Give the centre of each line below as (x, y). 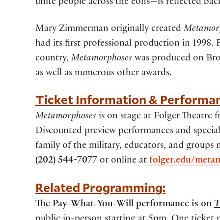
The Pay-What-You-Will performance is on (125, 205)
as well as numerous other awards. (104, 74)
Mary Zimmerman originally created (110, 30)
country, (53, 59)
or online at (124, 161)
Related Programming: (100, 187)
